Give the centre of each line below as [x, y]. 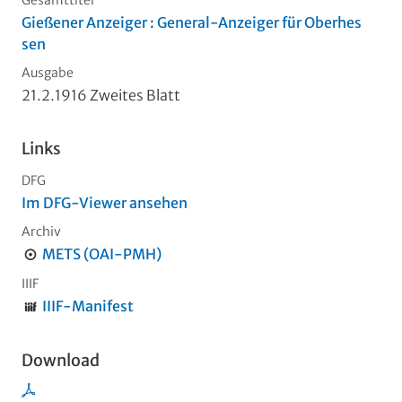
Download [61, 361]
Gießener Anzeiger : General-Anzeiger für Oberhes [192, 23]
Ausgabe [48, 73]
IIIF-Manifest [87, 306]
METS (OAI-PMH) [101, 254]
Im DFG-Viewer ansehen [105, 203]
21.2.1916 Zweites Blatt [101, 96]
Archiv [41, 232]
